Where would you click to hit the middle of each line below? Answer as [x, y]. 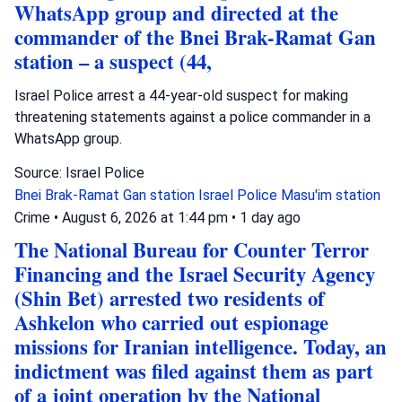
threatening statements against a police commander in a [192, 117]
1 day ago [270, 217]
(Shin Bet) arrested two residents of [170, 298]
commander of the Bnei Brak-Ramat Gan [195, 37]
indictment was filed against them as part [194, 371]
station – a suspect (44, [113, 61]
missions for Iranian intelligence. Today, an [201, 346]
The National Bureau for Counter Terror [192, 249]
